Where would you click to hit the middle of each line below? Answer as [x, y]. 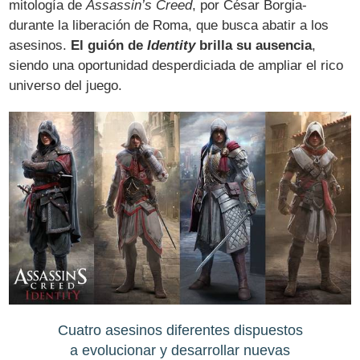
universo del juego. [66, 86]
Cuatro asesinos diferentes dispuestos [180, 329]
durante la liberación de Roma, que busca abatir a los [169, 26]
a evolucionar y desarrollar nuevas [180, 350]
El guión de [109, 46]
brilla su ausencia [254, 46]
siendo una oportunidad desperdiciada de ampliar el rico [176, 66]
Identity [172, 46]
